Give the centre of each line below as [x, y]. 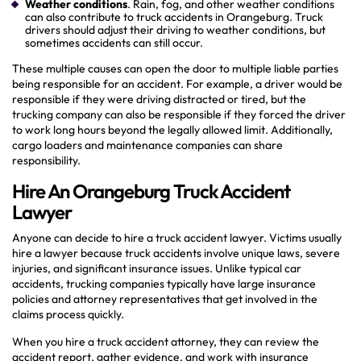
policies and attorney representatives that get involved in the [165, 299]
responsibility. [46, 160]
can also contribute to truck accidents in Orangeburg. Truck [174, 17]
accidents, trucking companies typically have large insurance [164, 283]
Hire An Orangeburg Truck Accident [151, 191]
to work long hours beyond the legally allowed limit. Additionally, [172, 129]
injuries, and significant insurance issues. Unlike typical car [157, 268]
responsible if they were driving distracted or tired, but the [159, 99]
